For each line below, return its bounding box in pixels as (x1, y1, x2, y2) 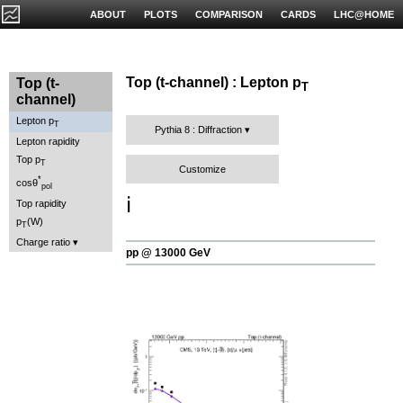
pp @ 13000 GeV (126, 246, 210, 260)
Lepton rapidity (16, 136, 80, 148)
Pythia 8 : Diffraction (155, 124, 242, 136)
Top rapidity (16, 197, 67, 209)
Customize (179, 164, 226, 175)
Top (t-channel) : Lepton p (126, 75, 301, 91)
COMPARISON (195, 9, 263, 20)
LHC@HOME (334, 9, 394, 20)
